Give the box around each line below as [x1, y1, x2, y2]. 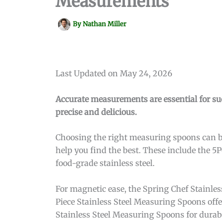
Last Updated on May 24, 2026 [55, 68, 172, 78]
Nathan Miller [83, 20, 126, 29]
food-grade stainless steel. [55, 158, 155, 168]
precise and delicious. [55, 107, 137, 117]
